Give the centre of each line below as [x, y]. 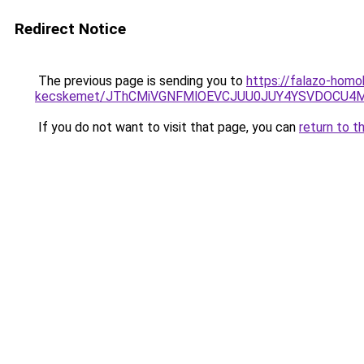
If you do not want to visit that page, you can [167, 127]
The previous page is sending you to [141, 81]
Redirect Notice [70, 29]
